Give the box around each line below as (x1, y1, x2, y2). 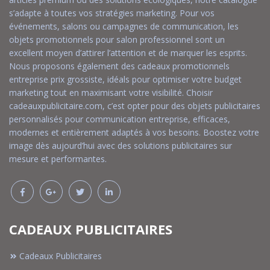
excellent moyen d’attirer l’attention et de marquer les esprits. (9, 46, 247, 58)
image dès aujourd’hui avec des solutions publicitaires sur (9, 139, 232, 151)
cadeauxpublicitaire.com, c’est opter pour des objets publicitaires (9, 99, 260, 111)
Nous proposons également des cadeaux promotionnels (9, 60, 230, 72)
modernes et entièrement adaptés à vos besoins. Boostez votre (9, 126, 259, 138)
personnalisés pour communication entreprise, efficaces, (9, 113, 230, 125)
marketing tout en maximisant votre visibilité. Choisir (9, 86, 213, 98)
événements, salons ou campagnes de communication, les (9, 20, 239, 32)
